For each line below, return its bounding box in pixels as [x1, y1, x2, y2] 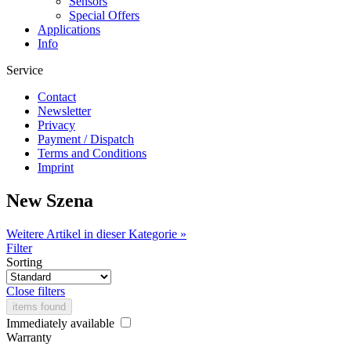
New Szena [6, 190, 93, 211]
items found [13, 300, 66, 313]
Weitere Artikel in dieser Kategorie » [6, 226, 186, 241]
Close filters [6, 284, 65, 298]
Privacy [38, 118, 75, 132]
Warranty [6, 330, 52, 344]
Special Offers [69, 9, 139, 22]
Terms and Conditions [38, 147, 147, 160]
